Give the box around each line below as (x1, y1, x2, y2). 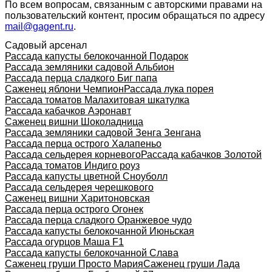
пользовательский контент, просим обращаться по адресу (5, 10, 265, 21)
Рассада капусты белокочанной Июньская (5, 225, 194, 236)
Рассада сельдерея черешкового (5, 182, 154, 192)
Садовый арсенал (5, 39, 87, 50)
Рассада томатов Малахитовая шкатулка (5, 94, 189, 105)
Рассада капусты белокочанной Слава (5, 247, 178, 258)
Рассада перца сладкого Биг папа (5, 72, 157, 83)
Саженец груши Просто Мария (5, 258, 143, 269)
